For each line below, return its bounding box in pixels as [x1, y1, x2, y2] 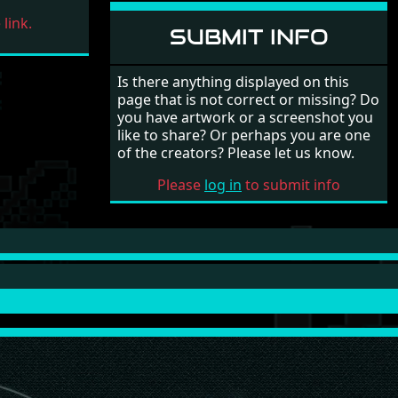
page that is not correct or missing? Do [117, 89, 379, 109]
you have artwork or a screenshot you [117, 107, 373, 127]
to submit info [242, 174, 340, 195]
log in [204, 174, 242, 195]
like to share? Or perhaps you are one [117, 124, 370, 145]
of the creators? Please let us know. [117, 142, 354, 163]
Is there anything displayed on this [117, 71, 349, 92]
